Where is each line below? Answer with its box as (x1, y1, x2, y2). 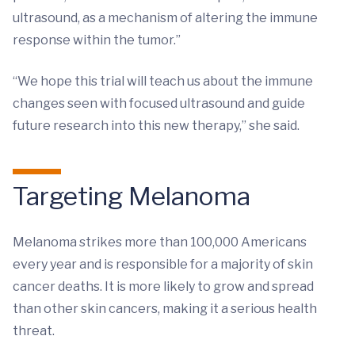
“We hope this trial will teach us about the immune (13, 73, 313, 89)
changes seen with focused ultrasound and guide (13, 95, 305, 111)
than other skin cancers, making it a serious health (13, 300, 317, 316)
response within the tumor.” (13, 32, 181, 48)
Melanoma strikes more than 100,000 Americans (13, 234, 307, 250)
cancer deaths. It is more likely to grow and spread (13, 278, 314, 294)
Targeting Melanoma (13, 180, 250, 212)
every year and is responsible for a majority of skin (13, 256, 313, 272)
